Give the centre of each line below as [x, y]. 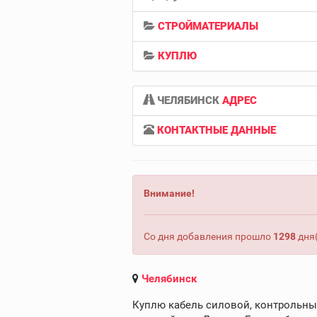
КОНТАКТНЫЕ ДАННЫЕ [217, 130]
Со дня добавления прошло [208, 236]
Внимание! [169, 193]
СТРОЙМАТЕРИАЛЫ [208, 26]
